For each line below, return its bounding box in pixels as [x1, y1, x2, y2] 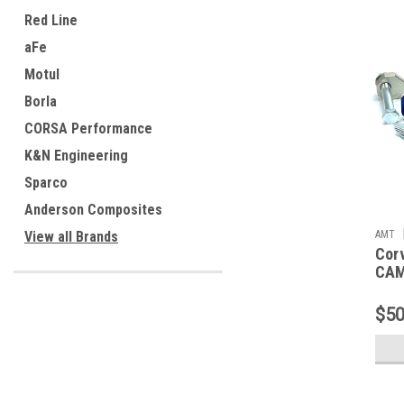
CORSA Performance [24, 120, 152, 137]
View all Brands [24, 228, 118, 245]
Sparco [24, 174, 68, 191]
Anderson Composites [24, 201, 162, 218]
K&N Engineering [24, 147, 128, 164]
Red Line [24, 12, 78, 29]
